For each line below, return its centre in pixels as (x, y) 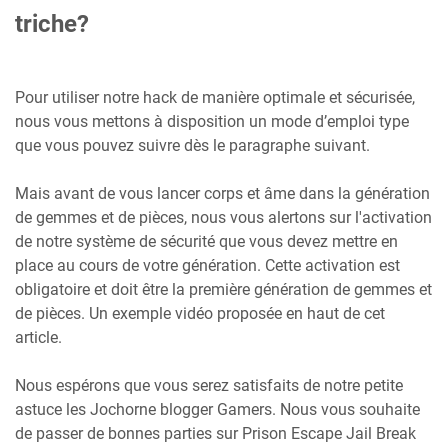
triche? (52, 23)
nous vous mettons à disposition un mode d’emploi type (212, 121)
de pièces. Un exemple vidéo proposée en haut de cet (200, 313)
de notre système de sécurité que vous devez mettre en (206, 241)
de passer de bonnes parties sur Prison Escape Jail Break (215, 433)
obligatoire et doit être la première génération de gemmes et (223, 289)
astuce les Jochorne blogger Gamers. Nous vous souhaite (217, 409)
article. (38, 337)
